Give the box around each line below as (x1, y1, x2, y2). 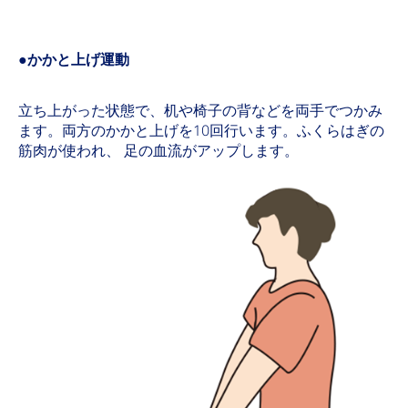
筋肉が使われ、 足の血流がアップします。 (18, 140, 299, 162)
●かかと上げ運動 (18, 49, 129, 71)
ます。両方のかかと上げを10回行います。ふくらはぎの (18, 120, 384, 142)
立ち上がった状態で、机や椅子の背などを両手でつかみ (18, 100, 382, 122)
